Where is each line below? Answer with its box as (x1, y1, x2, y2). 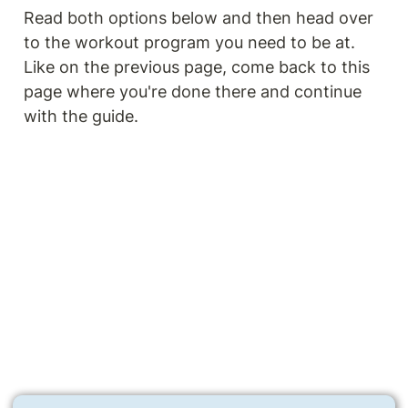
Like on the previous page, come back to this (24, 57, 370, 76)
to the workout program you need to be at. (24, 33, 355, 52)
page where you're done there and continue (24, 82, 362, 101)
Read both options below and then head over (24, 8, 373, 27)
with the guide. (24, 107, 138, 126)
